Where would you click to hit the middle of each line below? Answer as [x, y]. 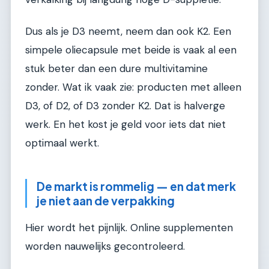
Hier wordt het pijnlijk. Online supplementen [129, 227]
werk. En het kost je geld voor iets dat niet [125, 125]
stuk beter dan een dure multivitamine [116, 69]
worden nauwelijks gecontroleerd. [105, 246]
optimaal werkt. [62, 143]
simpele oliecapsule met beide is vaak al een [131, 50]
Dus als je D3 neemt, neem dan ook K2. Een [128, 32]
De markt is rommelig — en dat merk [136, 186]
